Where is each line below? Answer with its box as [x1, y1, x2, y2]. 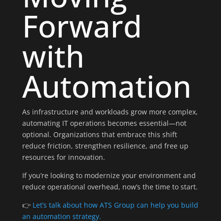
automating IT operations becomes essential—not [22, 118, 186, 128]
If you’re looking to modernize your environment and [22, 171, 196, 180]
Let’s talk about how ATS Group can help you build [32, 200, 198, 210]
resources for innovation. [22, 152, 105, 162]
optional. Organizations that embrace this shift [22, 130, 177, 139]
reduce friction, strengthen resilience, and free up [22, 141, 188, 150]
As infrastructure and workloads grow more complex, [22, 107, 198, 116]
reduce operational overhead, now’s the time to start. [22, 182, 198, 191]
